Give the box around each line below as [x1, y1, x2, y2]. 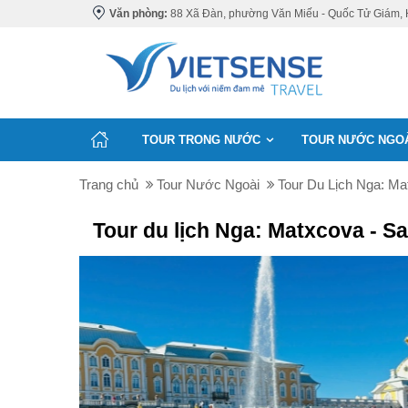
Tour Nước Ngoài [157, 177, 260, 192]
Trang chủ [79, 177, 138, 192]
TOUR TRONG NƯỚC [142, 133, 260, 147]
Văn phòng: [109, 7, 168, 20]
